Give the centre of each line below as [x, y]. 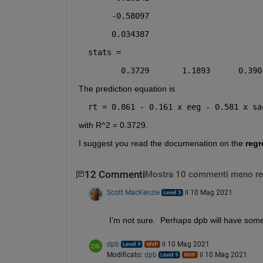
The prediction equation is [127, 89]
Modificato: [125, 254]
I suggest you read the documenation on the [162, 144]
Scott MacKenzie [133, 192]
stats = [104, 53]
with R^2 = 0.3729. [113, 125]
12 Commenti [114, 175]
